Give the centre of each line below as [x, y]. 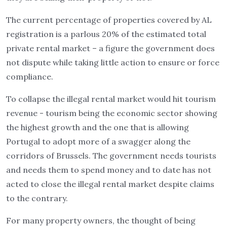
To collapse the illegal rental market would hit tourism [111, 99]
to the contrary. [37, 198]
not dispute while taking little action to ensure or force [113, 62]
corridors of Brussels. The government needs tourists [111, 156]
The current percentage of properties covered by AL [109, 20]
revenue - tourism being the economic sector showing [112, 113]
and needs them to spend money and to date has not [109, 170]
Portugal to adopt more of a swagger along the [98, 141]
